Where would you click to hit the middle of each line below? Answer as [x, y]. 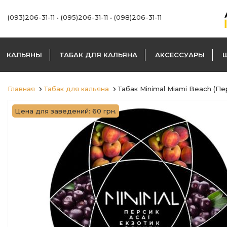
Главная [21, 89]
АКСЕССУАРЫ [180, 55]
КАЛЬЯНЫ [24, 55]
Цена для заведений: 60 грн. [66, 111]
